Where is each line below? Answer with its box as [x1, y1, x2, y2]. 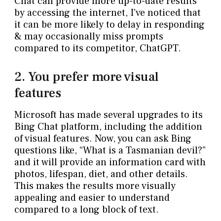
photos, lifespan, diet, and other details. [14, 167, 188, 181]
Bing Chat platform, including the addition [14, 120, 202, 133]
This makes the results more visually [14, 179, 176, 192]
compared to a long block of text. [14, 203, 159, 216]
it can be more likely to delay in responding [14, 18, 205, 32]
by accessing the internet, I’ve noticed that [14, 6, 201, 20]
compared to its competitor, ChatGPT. [14, 42, 181, 55]
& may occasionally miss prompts [14, 30, 163, 43]
